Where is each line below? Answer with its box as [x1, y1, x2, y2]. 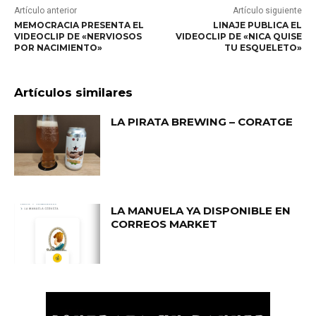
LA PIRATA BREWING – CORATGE [111, 115, 293, 128]
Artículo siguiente [232, 6, 302, 16]
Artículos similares [14, 85, 133, 99]
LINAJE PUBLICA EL [212, 20, 302, 30]
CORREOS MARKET [111, 217, 218, 231]
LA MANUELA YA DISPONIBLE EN [111, 203, 291, 217]
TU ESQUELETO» [224, 42, 302, 53]
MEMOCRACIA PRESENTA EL [14, 20, 144, 30]
